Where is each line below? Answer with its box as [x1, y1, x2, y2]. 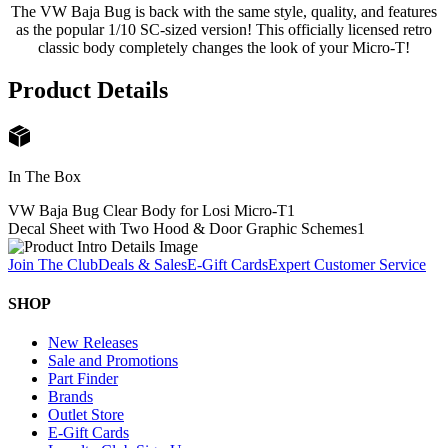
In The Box [8, 167, 81, 185]
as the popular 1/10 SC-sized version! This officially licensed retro [16, 20, 432, 38]
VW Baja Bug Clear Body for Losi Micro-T [8, 201, 287, 219]
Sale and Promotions [48, 352, 178, 370]
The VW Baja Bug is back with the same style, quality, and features [11, 2, 437, 20]
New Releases [48, 334, 138, 352]
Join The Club [8, 255, 98, 273]
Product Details [8, 76, 168, 103]
